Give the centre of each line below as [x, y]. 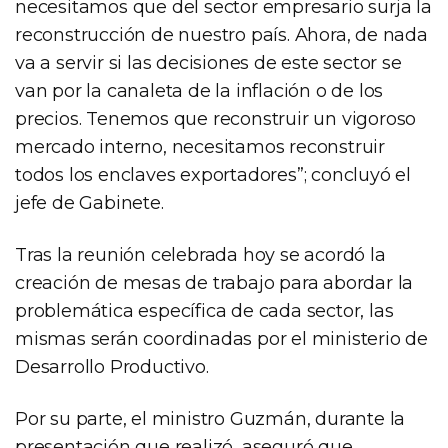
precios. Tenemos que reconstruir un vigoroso [216, 118]
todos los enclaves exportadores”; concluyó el [213, 174]
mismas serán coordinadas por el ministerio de [221, 338]
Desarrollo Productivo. [112, 366]
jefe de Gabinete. [89, 202]
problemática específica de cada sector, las [204, 310]
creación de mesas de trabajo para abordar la [214, 282]
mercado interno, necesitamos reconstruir [200, 146]
